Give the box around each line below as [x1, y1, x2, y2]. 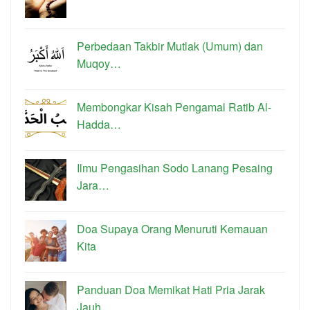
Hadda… [77, 116, 121, 133]
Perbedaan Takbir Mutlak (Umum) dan [77, 38, 263, 55]
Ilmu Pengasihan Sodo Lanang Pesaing [77, 160, 273, 176]
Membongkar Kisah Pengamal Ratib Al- [77, 99, 271, 116]
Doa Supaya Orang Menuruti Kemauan [77, 221, 268, 237]
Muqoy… [77, 55, 121, 72]
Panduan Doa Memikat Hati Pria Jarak [77, 282, 265, 298]
